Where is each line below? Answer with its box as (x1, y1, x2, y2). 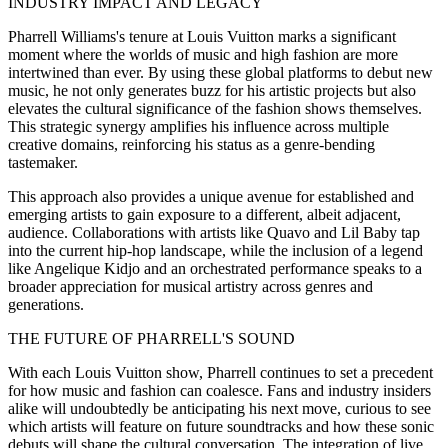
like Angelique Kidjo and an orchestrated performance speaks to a (8, 259, 422, 277)
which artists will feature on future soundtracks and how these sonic (8, 417, 434, 435)
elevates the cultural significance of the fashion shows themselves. (8, 99, 422, 117)
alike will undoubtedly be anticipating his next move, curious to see (8, 399, 431, 417)
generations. (8, 295, 84, 313)
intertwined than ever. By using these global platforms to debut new (8, 63, 433, 81)
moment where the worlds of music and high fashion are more (8, 45, 398, 63)
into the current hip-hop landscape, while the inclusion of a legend (8, 241, 423, 259)
